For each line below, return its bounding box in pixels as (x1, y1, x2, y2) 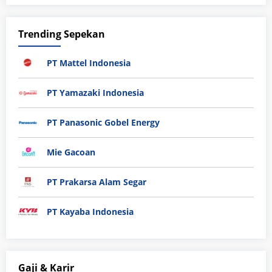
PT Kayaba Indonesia (47, 206, 134, 218)
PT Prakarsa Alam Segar (47, 176, 146, 188)
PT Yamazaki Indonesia (47, 87, 144, 99)
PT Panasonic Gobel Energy (47, 117, 160, 129)
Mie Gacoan (47, 146, 95, 158)
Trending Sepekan (18, 27, 105, 41)
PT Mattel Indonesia (47, 57, 131, 69)
